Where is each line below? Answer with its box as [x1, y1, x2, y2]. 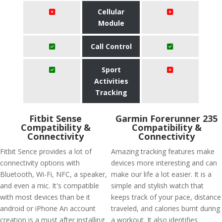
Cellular [98, 7, 124, 16]
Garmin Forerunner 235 [115, 112, 218, 124]
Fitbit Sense [29, 112, 82, 124]
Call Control [90, 42, 132, 51]
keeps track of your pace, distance [111, 192, 221, 202]
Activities [94, 76, 128, 86]
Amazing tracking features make [111, 147, 215, 156]
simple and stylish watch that [111, 181, 204, 190]
